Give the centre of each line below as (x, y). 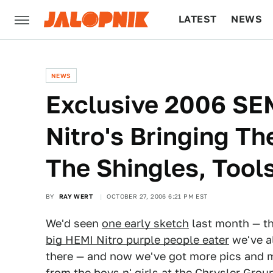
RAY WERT (76, 196)
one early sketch (145, 223)
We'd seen (74, 223)
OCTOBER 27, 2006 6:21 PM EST (157, 196)
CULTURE (202, 58)
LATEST (198, 19)
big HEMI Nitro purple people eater (137, 240)
